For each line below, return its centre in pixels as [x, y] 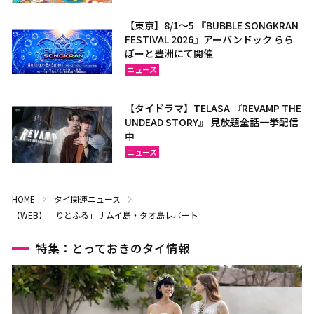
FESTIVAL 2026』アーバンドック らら [210, 39]
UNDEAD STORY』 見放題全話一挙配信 [212, 122]
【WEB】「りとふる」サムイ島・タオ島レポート [105, 214]
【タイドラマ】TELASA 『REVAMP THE [213, 108]
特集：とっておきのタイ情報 [112, 248]
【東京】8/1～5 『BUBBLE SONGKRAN [212, 25]
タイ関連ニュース [87, 198]
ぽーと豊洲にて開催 [169, 53]
